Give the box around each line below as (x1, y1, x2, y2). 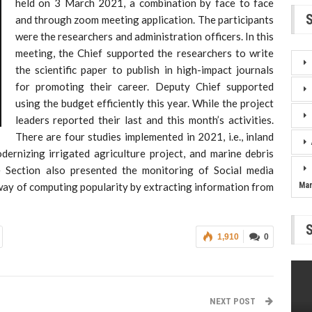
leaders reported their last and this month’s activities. (15, 113, 274, 126)
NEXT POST (210, 295, 258, 306)
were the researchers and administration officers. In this (15, 29, 274, 42)
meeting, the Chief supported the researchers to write (15, 46, 274, 59)
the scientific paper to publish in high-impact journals (15, 63, 274, 76)
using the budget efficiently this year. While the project (15, 96, 274, 109)
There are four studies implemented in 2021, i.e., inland (15, 130, 274, 143)
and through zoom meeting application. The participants (15, 13, 274, 26)
